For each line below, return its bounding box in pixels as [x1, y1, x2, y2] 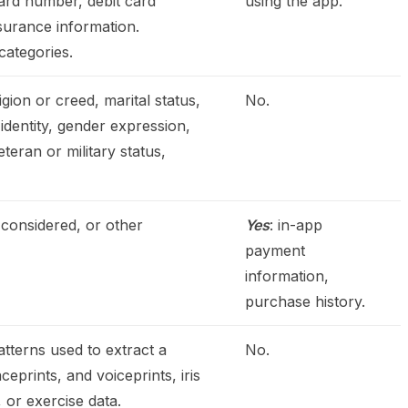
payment [245, 241, 305, 260]
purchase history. [245, 292, 365, 311]
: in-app [270, 216, 322, 234]
